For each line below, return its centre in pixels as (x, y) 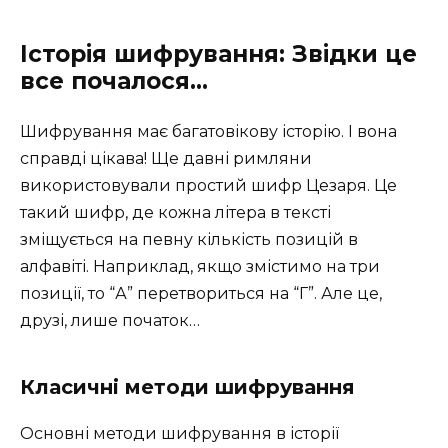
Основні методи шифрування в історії (179, 433)
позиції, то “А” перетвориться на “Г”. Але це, (201, 293)
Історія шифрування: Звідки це (218, 53)
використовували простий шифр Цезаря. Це (208, 185)
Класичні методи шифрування (187, 386)
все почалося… (114, 80)
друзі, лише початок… (110, 320)
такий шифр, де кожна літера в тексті (175, 212)
